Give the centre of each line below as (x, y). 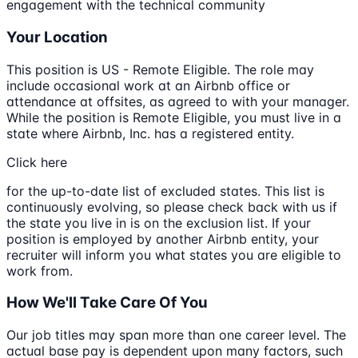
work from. (40, 270)
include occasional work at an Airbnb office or (148, 85)
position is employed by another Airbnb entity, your (163, 239)
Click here (37, 162)
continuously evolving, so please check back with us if (172, 207)
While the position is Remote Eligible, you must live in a (174, 117)
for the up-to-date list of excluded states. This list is (165, 191)
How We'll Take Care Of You (107, 303)
